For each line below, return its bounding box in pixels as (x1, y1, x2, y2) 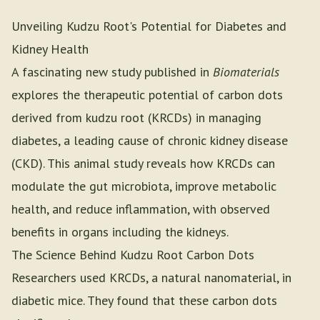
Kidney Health (11, 41, 89, 57)
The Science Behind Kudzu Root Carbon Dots (11, 246, 254, 263)
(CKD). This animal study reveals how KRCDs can (11, 155, 275, 171)
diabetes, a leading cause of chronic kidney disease (11, 132, 288, 149)
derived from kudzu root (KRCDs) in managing (11, 109, 261, 126)
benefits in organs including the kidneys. (11, 224, 229, 240)
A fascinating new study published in (11, 64, 213, 80)
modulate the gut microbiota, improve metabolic (11, 178, 276, 194)
